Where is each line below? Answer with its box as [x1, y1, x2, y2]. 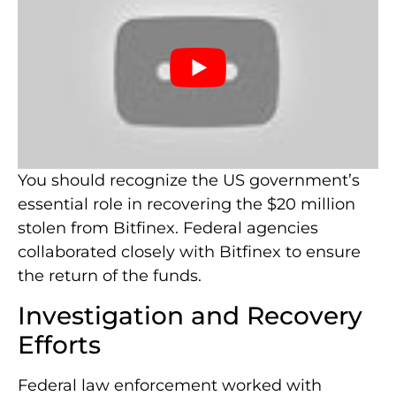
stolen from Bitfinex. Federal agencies [18, 218, 318, 239]
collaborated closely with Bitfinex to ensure [18, 242, 361, 263]
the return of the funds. [18, 266, 202, 286]
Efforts [18, 329, 101, 360]
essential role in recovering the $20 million [18, 194, 355, 215]
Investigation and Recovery [18, 300, 362, 331]
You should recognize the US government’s [18, 171, 360, 191]
